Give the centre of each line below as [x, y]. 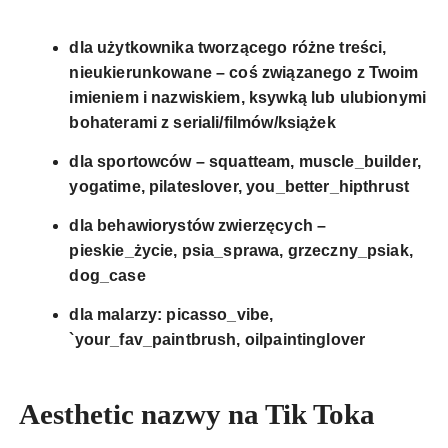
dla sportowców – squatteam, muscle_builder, [245, 162]
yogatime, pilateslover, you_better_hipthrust [239, 187]
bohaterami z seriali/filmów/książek [202, 123]
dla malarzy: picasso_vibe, [171, 315]
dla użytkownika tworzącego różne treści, [228, 48]
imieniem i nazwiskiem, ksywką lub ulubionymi [248, 98]
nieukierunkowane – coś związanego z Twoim [244, 73]
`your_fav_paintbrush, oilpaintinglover [217, 340]
